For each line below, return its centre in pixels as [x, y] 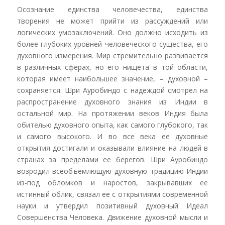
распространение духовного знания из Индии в [113, 102]
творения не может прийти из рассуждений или [113, 21]
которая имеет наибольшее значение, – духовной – [113, 79]
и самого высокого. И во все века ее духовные [113, 137]
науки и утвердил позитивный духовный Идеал [113, 206]
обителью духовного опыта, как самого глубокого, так [113, 125]
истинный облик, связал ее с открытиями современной [113, 194]
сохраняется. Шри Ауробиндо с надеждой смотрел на [113, 90]
